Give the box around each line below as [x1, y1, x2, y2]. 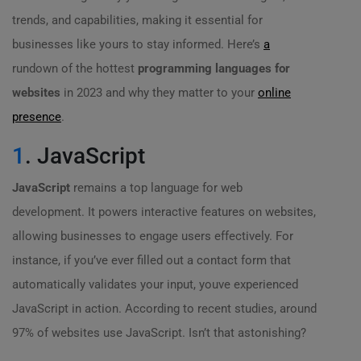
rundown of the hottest [12, 61, 138, 76]
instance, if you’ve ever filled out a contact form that [12, 253, 291, 268]
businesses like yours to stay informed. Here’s [12, 37, 263, 52]
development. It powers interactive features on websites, [12, 205, 316, 219]
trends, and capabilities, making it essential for [12, 13, 263, 27]
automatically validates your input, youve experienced [12, 277, 298, 292]
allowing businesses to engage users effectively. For [12, 229, 293, 243]
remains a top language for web [70, 180, 243, 195]
